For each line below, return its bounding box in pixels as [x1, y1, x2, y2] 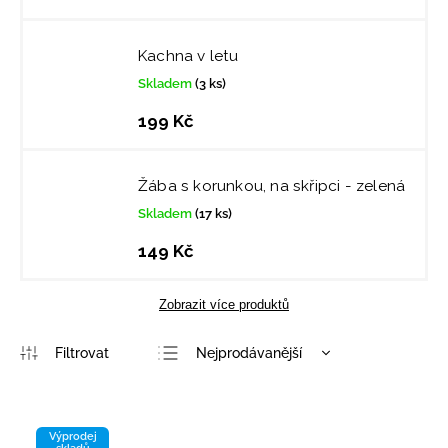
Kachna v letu [138, 47, 239, 65]
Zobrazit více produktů [159, 297, 289, 312]
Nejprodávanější [196, 344, 303, 361]
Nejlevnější [196, 376, 268, 393]
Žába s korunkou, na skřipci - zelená [138, 177, 406, 195]
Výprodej [48, 429, 97, 443]
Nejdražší [196, 408, 258, 425]
